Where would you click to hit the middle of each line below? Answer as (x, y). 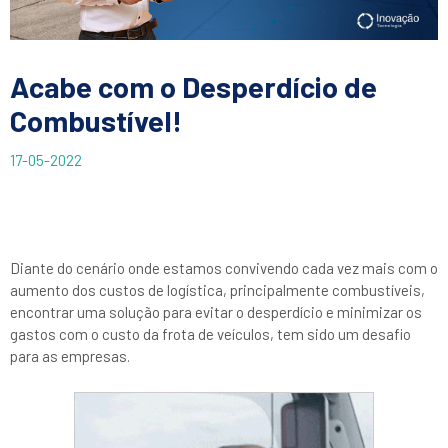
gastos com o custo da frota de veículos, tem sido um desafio (210, 333)
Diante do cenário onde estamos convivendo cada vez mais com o (224, 267)
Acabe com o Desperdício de (193, 86)
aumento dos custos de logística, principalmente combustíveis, (217, 289)
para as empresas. (70, 355)
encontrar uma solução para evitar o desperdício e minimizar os (216, 311)
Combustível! (96, 120)
